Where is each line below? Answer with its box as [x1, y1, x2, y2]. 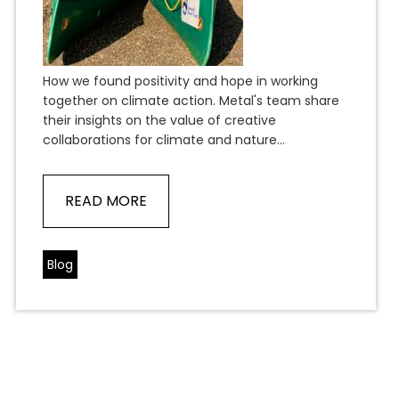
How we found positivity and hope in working [43, 72, 319, 91]
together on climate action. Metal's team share [43, 92, 340, 110]
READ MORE [65, 191, 148, 212]
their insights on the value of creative [43, 111, 277, 130]
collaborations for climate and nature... [43, 131, 293, 150]
